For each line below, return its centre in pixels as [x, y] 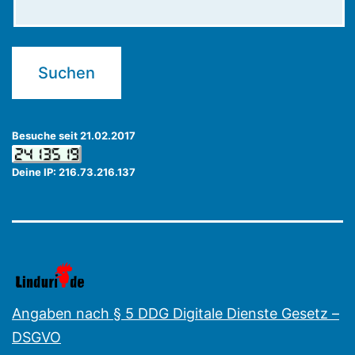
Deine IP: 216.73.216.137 [74, 172]
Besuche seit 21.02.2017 [74, 136]
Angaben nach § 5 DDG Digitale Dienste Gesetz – [176, 313]
